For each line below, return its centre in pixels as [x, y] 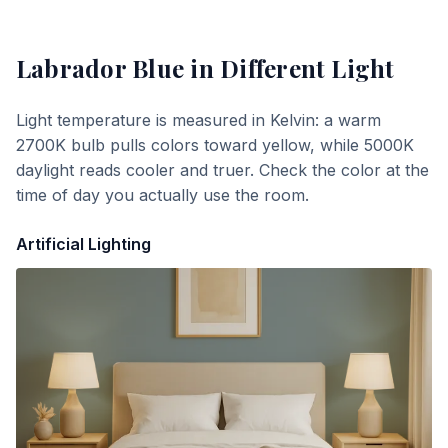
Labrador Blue [100, 68]
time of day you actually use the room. [162, 195]
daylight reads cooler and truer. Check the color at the [222, 170]
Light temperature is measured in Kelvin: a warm [198, 120]
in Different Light [289, 68]
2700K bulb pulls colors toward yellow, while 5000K [215, 145]
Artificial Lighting [83, 244]
